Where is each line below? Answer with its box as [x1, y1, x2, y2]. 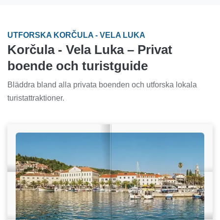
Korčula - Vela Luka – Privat [7, 43, 172, 57]
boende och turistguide [7, 59, 148, 73]
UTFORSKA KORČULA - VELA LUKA [7, 31, 145, 40]
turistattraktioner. [7, 94, 64, 103]
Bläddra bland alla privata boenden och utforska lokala [7, 81, 197, 89]
